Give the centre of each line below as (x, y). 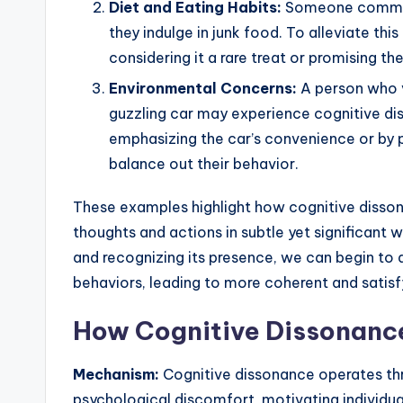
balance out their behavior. (204, 164)
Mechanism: (116, 375)
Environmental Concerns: (203, 89)
